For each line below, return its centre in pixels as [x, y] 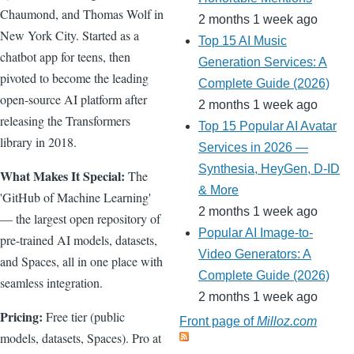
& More [218, 190]
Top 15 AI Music [243, 41]
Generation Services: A [263, 62]
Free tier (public [84, 316]
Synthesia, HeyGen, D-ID [269, 169]
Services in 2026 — [253, 148]
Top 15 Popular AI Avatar [267, 126]
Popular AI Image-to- [256, 233]
